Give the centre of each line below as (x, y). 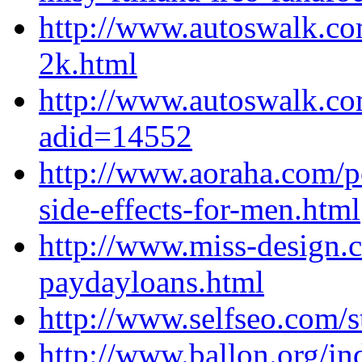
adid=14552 (116, 137)
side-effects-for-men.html (200, 209)
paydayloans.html (152, 282)
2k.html (88, 64)
